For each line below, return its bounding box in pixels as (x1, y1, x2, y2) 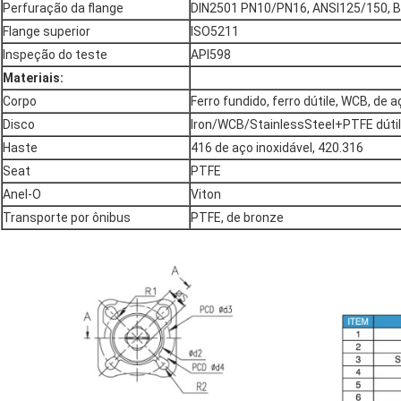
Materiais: (3, 71, 64, 86)
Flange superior (3, 24, 90, 39)
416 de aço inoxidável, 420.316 (191, 141, 363, 156)
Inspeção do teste (3, 47, 107, 63)
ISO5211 (191, 24, 239, 39)
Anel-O (3, 187, 41, 202)
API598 (191, 47, 231, 63)
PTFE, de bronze (191, 210, 284, 226)
